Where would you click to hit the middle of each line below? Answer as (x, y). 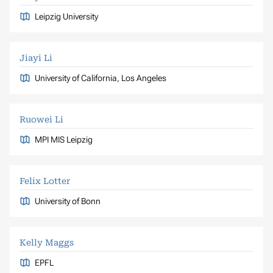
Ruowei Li (41, 119)
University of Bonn (67, 201)
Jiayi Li (36, 58)
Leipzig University (66, 16)
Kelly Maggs (47, 242)
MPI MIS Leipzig (63, 139)
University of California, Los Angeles (100, 78)
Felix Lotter (45, 181)
